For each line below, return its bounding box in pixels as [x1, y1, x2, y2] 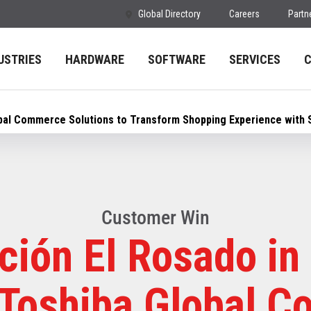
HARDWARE [65, 52, 124, 67]
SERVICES [229, 52, 280, 67]
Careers [229, 8, 260, 19]
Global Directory [138, 8, 201, 19]
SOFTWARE [148, 52, 205, 67]
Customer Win [101, 206, 210, 229]
